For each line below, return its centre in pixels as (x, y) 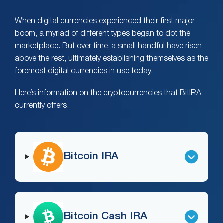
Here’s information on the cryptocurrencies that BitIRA (108, 93)
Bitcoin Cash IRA (105, 217)
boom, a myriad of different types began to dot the (103, 34)
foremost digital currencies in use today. (84, 71)
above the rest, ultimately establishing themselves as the (111, 58)
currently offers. (42, 105)
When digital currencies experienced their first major (105, 21)
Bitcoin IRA (91, 157)
